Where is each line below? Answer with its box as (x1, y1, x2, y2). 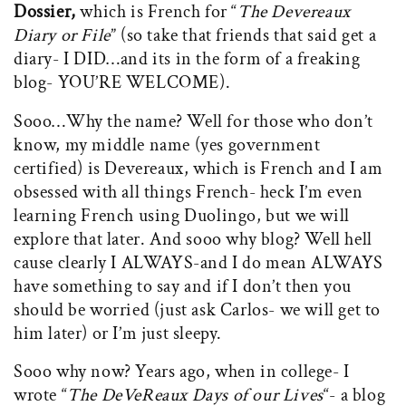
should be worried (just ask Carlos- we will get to (14, 297, 382, 322)
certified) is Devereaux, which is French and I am (14, 156, 383, 180)
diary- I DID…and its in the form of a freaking (14, 47, 361, 72)
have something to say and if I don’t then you (14, 274, 353, 298)
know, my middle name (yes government (14, 132, 321, 157)
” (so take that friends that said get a (110, 24, 377, 48)
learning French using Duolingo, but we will (14, 203, 350, 227)
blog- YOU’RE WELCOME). (14, 71, 231, 95)
